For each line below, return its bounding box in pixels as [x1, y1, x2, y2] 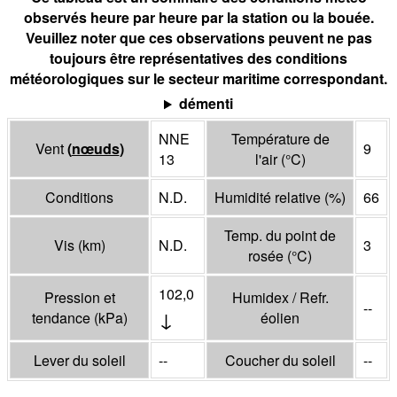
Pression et [43, 287, 115, 308]
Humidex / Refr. [231, 287, 329, 308]
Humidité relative [214, 187, 324, 208]
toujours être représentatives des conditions [50, 48, 347, 69]
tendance [31, 307, 94, 329]
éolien [261, 307, 300, 329]
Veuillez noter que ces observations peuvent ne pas [25, 27, 372, 49]
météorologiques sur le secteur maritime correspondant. [10, 68, 387, 90]
